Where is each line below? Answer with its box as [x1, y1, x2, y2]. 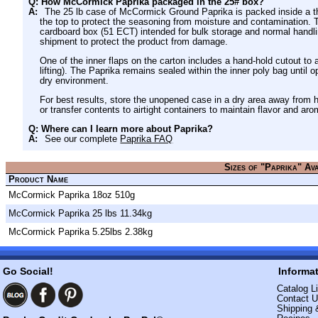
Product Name [9, 173, 68, 185]
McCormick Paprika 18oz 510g [9, 189, 135, 200]
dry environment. [40, 75, 109, 87]
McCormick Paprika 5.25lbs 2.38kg [9, 226, 153, 237]
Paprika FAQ [120, 133, 173, 144]
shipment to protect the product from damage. [40, 36, 228, 48]
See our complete [45, 133, 121, 144]
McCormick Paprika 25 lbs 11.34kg [9, 207, 152, 219]
